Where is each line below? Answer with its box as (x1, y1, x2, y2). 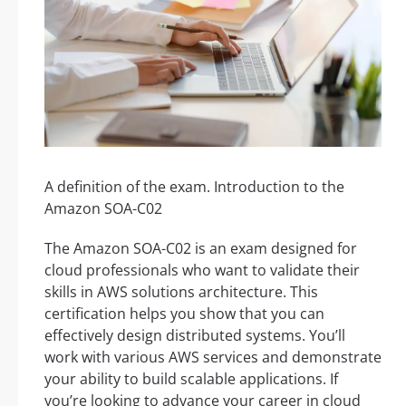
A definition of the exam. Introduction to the (44, 176, 344, 197)
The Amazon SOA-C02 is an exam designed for (44, 237, 357, 258)
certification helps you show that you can (44, 303, 324, 324)
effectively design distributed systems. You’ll (44, 324, 345, 345)
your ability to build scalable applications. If (44, 368, 338, 389)
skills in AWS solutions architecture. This (44, 281, 318, 302)
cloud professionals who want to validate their (44, 259, 360, 280)
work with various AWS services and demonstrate (44, 346, 382, 367)
